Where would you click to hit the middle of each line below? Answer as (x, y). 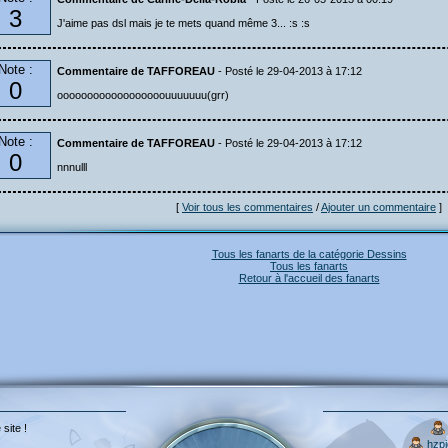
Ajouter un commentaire (378, 207)
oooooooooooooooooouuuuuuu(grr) (143, 95)
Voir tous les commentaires (247, 207)
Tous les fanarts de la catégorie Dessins (309, 254)
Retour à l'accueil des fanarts (309, 278)
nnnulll (72, 167)
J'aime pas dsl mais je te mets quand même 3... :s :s (183, 23)
